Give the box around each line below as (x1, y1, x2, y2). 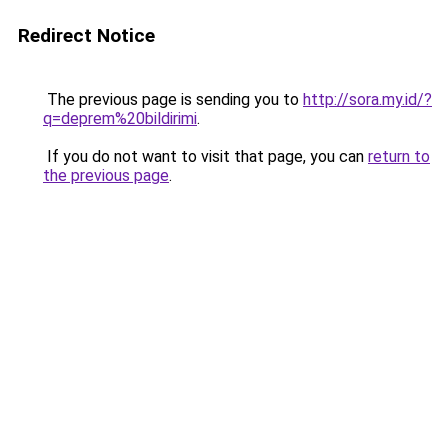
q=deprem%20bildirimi (43, 109, 197, 128)
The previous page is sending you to (43, 90, 303, 109)
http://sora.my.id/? (303, 90, 432, 109)
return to (368, 147, 430, 166)
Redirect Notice (18, 24, 155, 47)
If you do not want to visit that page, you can (43, 147, 368, 166)
